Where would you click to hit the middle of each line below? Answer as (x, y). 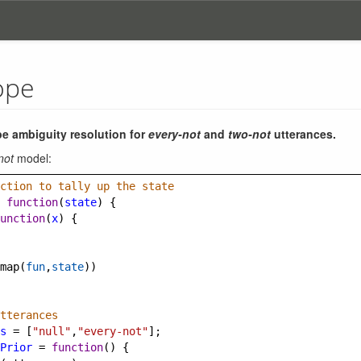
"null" (52, 331)
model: (33, 158)
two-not (249, 134)
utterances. (303, 134)
